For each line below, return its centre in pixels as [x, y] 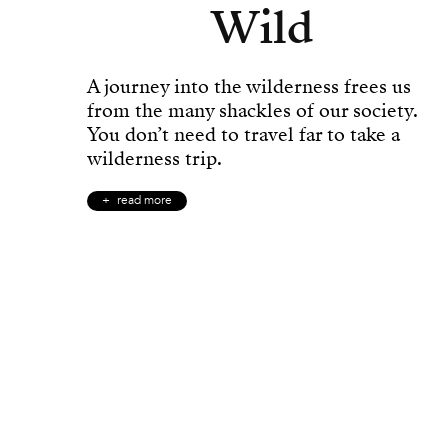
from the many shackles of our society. [252, 110]
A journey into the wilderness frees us [249, 86]
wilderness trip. [154, 158]
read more [144, 201]
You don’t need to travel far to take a [243, 134]
